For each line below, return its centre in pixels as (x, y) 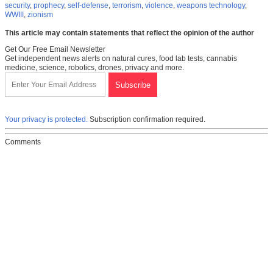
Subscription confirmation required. (147, 119)
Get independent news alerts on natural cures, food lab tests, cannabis (121, 58)
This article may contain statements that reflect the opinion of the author (129, 33)
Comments (23, 142)
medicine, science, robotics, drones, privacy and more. (94, 67)
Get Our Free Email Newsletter (55, 49)
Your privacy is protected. (46, 119)
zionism (40, 14)
